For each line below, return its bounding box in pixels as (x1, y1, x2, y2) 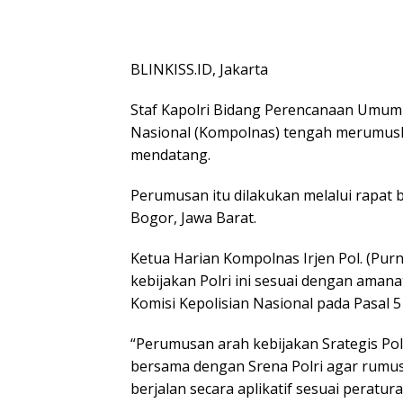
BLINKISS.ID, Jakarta (130, 59, 268, 79)
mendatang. (130, 145, 210, 165)
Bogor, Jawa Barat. (130, 208, 256, 228)
